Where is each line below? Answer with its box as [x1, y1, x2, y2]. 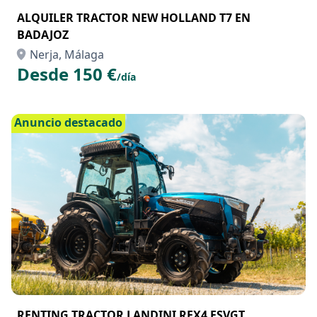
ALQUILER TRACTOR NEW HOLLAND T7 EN [17, 10, 250, 25]
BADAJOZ [17, 27, 69, 42]
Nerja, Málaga [30, 47, 104, 62]
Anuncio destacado [14, 115, 122, 130]
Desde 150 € [17, 62, 117, 86]
